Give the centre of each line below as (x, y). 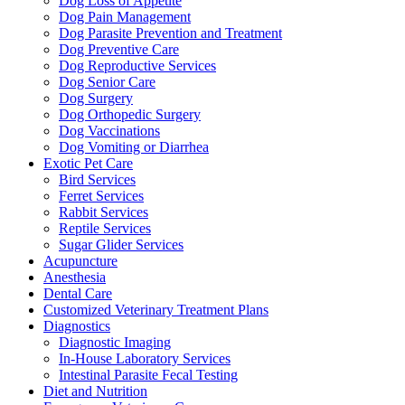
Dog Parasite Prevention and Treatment (170, 33)
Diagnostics (77, 326)
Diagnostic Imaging (115, 343)
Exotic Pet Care (88, 164)
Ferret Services (101, 196)
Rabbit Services (104, 212)
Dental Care (78, 294)
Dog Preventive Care (119, 50)
